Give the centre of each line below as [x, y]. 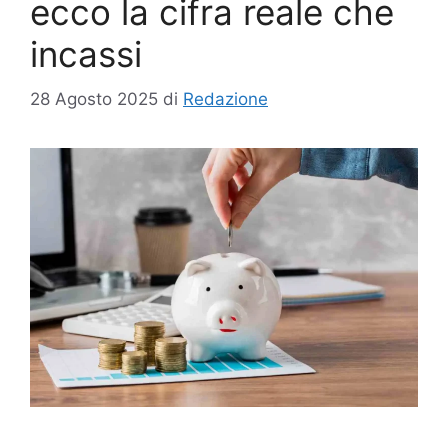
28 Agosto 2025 [94, 98]
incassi [86, 54]
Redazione [225, 98]
